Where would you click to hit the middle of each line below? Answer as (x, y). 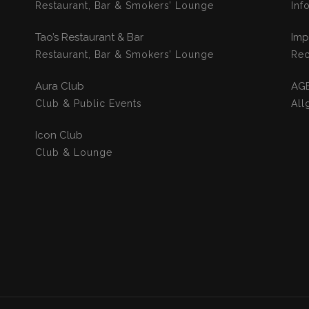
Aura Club (59, 86)
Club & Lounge (73, 152)
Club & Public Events (88, 103)
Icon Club (59, 135)
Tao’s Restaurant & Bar (89, 37)
